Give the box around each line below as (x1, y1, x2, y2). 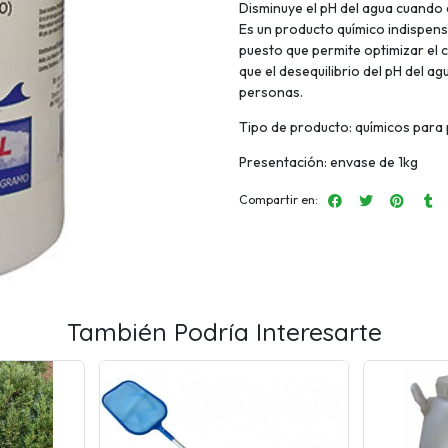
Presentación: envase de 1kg (239, 152, 418, 171)
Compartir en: (239, 191, 318, 207)
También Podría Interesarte (66, 316, 382, 348)
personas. (239, 82, 303, 101)
